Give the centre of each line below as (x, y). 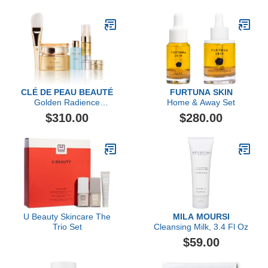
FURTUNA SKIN (201, 92)
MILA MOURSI (201, 217)
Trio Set (67, 227)
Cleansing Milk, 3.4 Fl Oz (201, 227)
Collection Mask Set (67, 112)
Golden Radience (67, 102)
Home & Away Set (201, 102)
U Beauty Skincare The (67, 217)
